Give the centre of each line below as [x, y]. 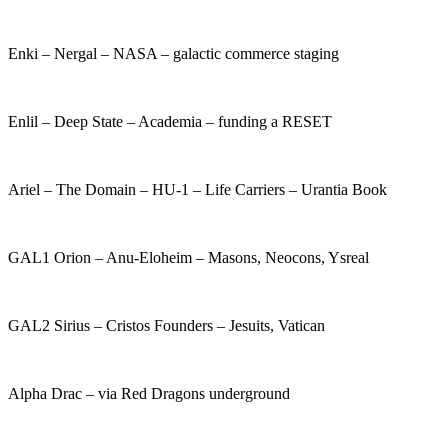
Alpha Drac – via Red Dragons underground [149, 393]
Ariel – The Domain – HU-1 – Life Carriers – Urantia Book [197, 189]
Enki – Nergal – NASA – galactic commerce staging [173, 53]
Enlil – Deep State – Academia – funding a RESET [170, 121]
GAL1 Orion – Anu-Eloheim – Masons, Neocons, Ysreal [188, 257]
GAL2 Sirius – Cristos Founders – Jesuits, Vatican [166, 325]
